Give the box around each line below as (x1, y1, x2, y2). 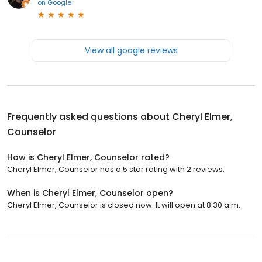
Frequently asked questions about (7, 110, 172, 124)
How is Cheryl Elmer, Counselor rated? (7, 151, 170, 164)
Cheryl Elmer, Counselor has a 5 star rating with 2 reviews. (7, 164, 225, 175)
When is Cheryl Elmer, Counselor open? (7, 187, 173, 199)
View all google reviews (84, 44, 178, 57)
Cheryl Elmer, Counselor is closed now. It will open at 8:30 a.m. (7, 199, 240, 211)
